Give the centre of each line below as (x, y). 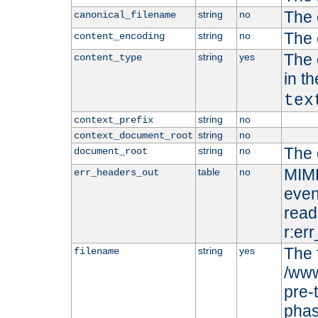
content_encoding (119, 37)
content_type (108, 58)
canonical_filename (125, 15)
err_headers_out (116, 173)
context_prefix (113, 120)
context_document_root (133, 136)
